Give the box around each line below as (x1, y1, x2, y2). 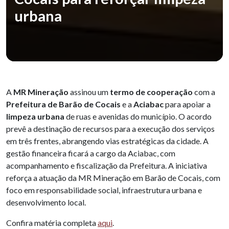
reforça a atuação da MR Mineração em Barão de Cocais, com (6, 173, 220, 183)
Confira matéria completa (6, 218, 98, 228)
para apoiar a (164, 99, 211, 109)
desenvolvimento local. (6, 197, 86, 208)
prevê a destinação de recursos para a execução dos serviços (6, 124, 215, 134)
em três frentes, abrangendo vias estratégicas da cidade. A (6, 136, 209, 146)
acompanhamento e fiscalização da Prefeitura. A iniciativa (6, 161, 207, 171)
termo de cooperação (110, 87, 193, 97)
